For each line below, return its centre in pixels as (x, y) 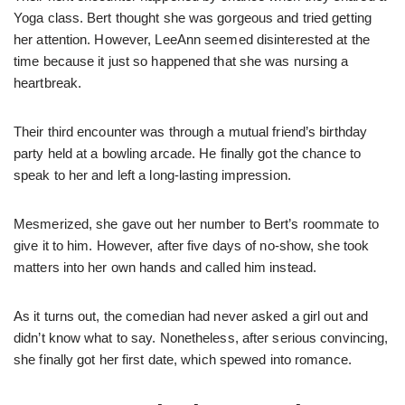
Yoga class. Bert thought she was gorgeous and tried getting (193, 17)
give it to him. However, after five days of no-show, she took (192, 245)
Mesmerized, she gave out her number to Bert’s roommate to (196, 223)
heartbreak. (48, 82)
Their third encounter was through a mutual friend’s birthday (191, 131)
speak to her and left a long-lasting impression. (152, 174)
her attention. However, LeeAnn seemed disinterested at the (192, 39)
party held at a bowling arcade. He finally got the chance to (188, 153)
